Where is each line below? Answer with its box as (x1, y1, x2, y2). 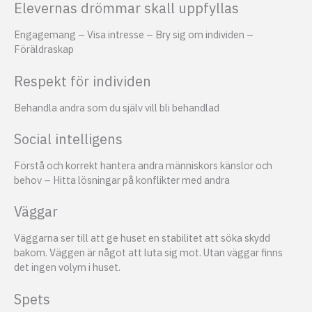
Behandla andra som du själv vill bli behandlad (14, 100, 219, 114)
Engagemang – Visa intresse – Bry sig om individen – (14, 28, 253, 42)
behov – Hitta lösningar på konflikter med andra (14, 173, 230, 187)
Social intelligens (14, 130, 123, 149)
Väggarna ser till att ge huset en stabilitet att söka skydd (14, 231, 270, 245)
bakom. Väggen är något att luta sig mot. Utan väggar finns (14, 246, 283, 260)
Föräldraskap (14, 42, 74, 56)
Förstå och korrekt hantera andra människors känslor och (14, 159, 272, 173)
